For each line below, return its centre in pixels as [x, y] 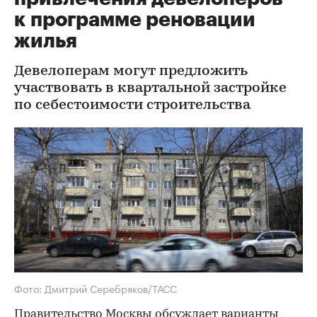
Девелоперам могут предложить [131, 71]
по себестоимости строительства [132, 105]
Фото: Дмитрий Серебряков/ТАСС [96, 288]
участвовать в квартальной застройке [150, 88]
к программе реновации [135, 20]
